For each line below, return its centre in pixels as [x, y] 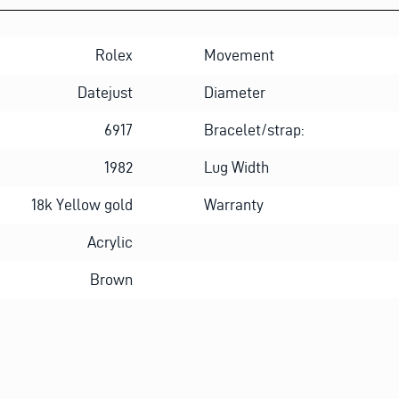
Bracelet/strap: [254, 129]
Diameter [235, 92]
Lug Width [236, 167]
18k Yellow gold [82, 204]
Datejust [105, 92]
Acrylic [110, 241]
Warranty [234, 204]
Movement [239, 54]
